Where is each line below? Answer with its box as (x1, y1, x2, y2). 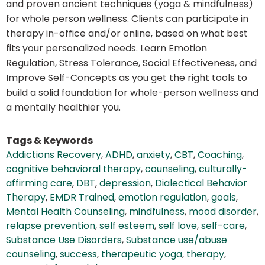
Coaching (198, 148, 242, 162)
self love (159, 219, 197, 233)
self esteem (99, 219, 154, 233)
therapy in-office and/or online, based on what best (6, 27, 248, 41)
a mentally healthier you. (6, 101, 121, 115)
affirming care (6, 176, 72, 190)
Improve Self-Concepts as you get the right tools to (6, 71, 247, 85)
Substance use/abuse (126, 233, 227, 247)
